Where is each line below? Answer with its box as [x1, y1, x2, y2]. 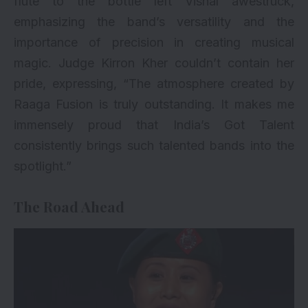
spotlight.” [14, 159, 71, 174]
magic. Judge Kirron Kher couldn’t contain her [14, 56, 294, 71]
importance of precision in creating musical [14, 35, 294, 50]
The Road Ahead [14, 197, 124, 217]
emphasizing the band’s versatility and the [14, 14, 294, 30]
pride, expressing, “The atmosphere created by [14, 76, 294, 91]
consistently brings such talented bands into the [14, 138, 294, 153]
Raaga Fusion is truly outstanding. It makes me [14, 97, 294, 112]
